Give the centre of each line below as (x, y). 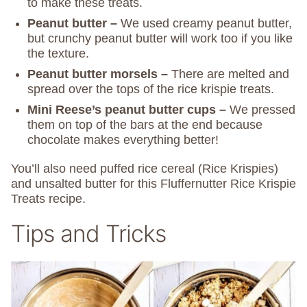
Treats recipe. (48, 199)
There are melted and (230, 74)
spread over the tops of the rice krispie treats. (151, 89)
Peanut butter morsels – (99, 74)
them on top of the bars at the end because (145, 125)
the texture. (58, 54)
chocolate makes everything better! (123, 140)
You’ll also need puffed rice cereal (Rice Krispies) (145, 169)
